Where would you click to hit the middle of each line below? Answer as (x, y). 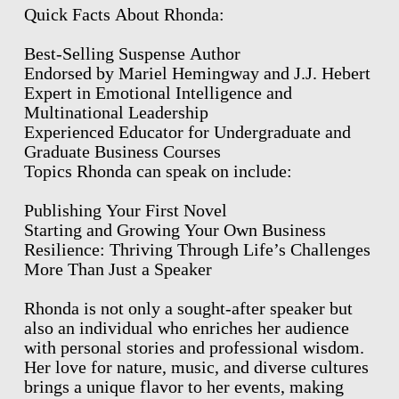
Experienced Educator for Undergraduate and (187, 131)
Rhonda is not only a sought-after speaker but (188, 308)
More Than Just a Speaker (118, 269)
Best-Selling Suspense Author (132, 53)
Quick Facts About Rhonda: (124, 14)
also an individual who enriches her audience (186, 327)
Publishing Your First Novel (125, 210)
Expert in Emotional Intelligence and (158, 92)
